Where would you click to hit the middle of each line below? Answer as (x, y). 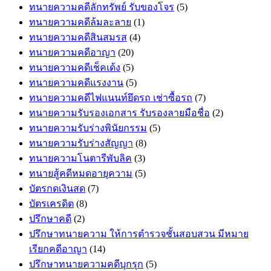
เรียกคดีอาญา (58, 249)
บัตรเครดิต (51, 203)
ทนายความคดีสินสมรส (78, 37)
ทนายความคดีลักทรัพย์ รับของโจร (102, 7)
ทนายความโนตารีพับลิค (80, 158)
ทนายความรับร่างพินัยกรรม (88, 128)
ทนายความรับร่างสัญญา (81, 143)
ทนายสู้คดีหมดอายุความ (81, 173)
